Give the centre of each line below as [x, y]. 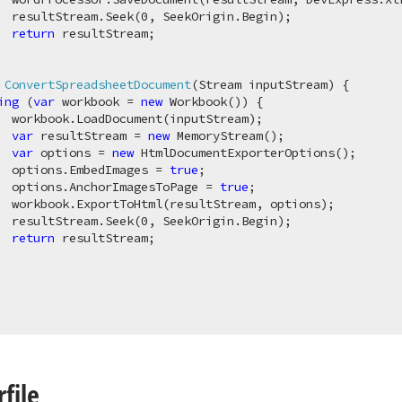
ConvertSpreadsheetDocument [98, 84]
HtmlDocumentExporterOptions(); [245, 153]
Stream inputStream [263, 84]
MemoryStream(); [227, 135]
